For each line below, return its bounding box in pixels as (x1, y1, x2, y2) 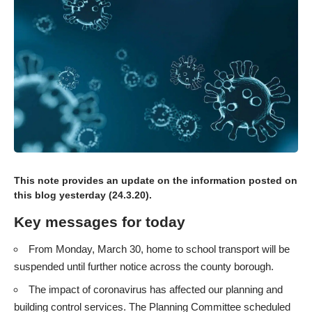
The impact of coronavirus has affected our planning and (29, 283, 283, 295)
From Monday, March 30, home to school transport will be (29, 243, 290, 256)
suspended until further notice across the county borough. (14, 260, 274, 273)
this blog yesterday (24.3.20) (14, 189, 149, 201)
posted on (249, 175, 297, 187)
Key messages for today (14, 213, 185, 230)
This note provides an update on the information (14, 175, 249, 187)
